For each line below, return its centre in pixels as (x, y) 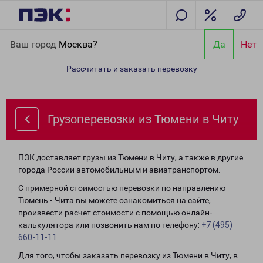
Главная (25, 36)
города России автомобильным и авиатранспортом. (119, 170)
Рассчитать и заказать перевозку (131, 69)
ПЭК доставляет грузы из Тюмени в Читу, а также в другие (131, 157)
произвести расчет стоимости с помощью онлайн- (115, 213)
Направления (71, 36)
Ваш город (34, 44)
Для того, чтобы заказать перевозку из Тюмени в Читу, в (128, 255)
